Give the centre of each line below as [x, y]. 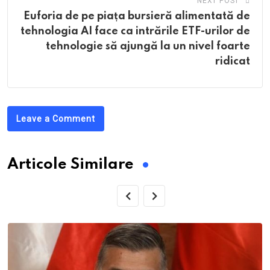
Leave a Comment [56, 119]
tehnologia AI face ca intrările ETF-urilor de [135, 32]
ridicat [233, 62]
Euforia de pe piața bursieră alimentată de [137, 17]
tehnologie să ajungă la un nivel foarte [148, 47]
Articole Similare [71, 165]
